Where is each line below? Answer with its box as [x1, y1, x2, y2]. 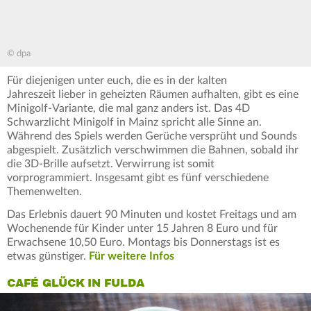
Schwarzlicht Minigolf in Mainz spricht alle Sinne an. [7, 117, 262, 128]
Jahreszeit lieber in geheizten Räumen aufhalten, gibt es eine [7, 89, 299, 101]
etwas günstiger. [7, 251, 89, 262]
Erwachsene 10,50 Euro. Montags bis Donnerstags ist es [7, 237, 280, 249]
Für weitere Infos [89, 251, 174, 262]
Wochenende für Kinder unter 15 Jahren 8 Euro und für [7, 223, 278, 235]
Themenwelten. [7, 186, 82, 198]
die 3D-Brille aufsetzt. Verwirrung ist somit [7, 158, 215, 170]
